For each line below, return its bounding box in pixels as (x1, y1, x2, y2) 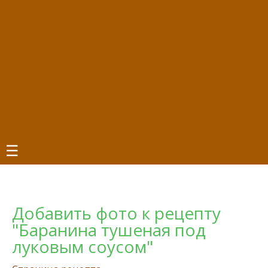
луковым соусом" (12, 235, 153, 258)
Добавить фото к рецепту (12, 202, 221, 224)
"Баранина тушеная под (12, 218, 206, 241)
